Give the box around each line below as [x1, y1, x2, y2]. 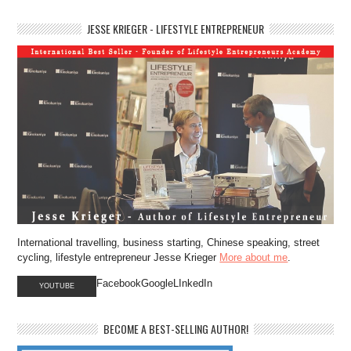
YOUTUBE [39, 281, 75, 290]
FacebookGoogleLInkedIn [96, 277, 213, 289]
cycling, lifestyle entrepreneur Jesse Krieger [17, 251, 220, 263]
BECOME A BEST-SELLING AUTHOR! [103, 320, 248, 337]
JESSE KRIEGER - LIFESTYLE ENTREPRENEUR [87, 20, 264, 37]
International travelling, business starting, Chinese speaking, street [17, 236, 320, 248]
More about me [219, 251, 288, 263]
